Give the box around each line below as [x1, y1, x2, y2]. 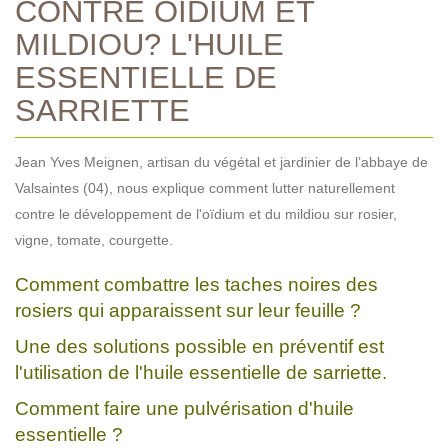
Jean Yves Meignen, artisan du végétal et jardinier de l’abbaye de [15, 153, 428, 170]
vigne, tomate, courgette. [15, 231, 173, 248]
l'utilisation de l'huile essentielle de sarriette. [15, 361, 387, 383]
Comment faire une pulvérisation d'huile [15, 397, 354, 419]
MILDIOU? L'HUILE [15, 26, 284, 61]
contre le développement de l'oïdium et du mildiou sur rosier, [15, 205, 397, 222]
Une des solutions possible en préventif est [15, 335, 384, 357]
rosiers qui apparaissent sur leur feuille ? [15, 299, 361, 321]
